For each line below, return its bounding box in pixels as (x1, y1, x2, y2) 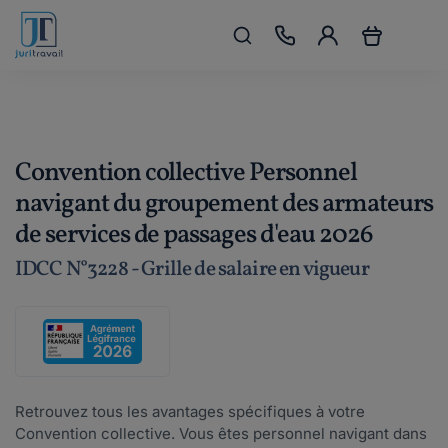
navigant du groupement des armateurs (15, 186, 433, 222)
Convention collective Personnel (15, 155, 357, 191)
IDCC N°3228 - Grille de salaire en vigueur (15, 255, 369, 284)
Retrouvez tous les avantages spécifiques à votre (15, 402, 365, 421)
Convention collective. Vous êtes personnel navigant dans (15, 424, 427, 443)
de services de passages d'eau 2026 (15, 217, 373, 253)
